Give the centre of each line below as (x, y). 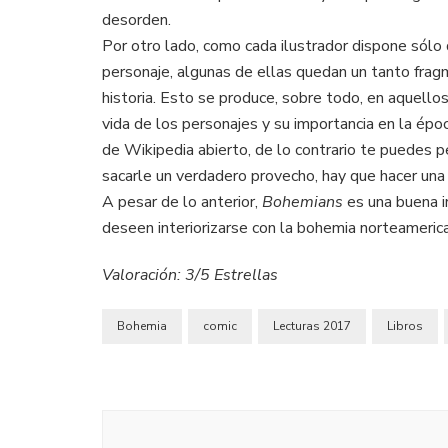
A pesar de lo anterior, (182, 201)
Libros (405, 325)
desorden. (136, 19)
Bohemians (302, 201)
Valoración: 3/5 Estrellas (190, 274)
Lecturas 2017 (312, 325)
